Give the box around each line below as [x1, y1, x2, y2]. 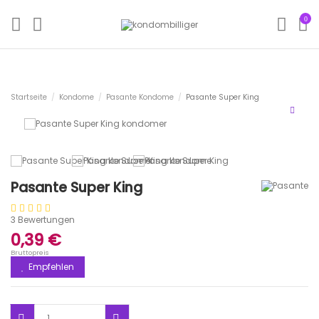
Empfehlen [26, 260, 74, 273]
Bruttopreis [11, 247, 49, 257]
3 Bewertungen [11, 214, 75, 226]
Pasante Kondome [106, 91, 174, 103]
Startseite [11, 91, 47, 103]
